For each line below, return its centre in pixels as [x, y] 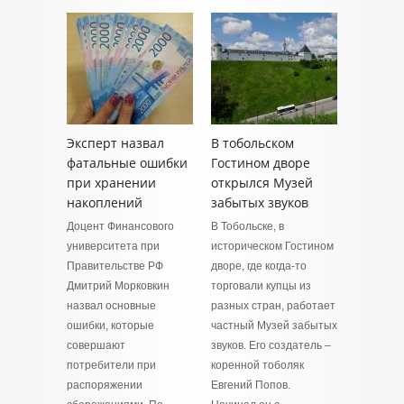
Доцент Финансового [120, 226]
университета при [113, 246]
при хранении [111, 183]
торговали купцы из [261, 286]
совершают [96, 345]
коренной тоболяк [257, 365]
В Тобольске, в [248, 226]
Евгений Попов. [251, 385]
